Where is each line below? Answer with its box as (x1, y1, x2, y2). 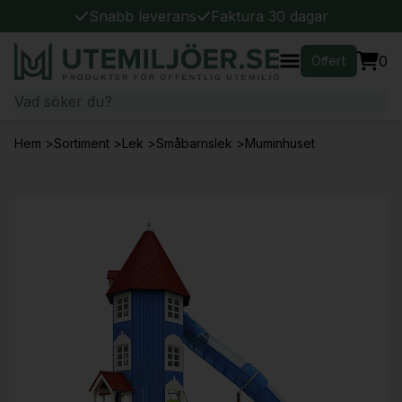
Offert (311, 54, 346, 68)
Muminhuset (245, 135, 315, 151)
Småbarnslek (156, 135, 232, 151)
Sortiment (54, 135, 109, 151)
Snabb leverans (88, 7, 197, 25)
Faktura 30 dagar (210, 7, 328, 25)
